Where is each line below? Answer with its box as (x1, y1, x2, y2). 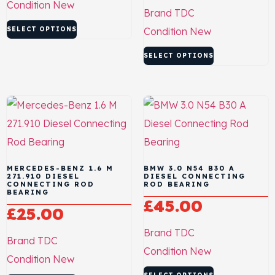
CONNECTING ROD (7, 179, 95, 188)
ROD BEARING (143, 179, 210, 188)
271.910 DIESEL (7, 171, 80, 180)
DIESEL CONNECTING (143, 171, 246, 180)
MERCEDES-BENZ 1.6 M (7, 163, 114, 172)
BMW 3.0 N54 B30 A (143, 163, 235, 172)
